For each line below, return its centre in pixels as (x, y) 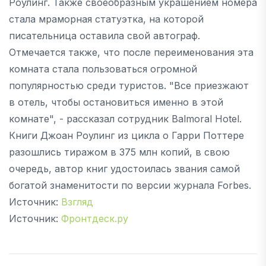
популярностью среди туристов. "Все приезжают (129, 85)
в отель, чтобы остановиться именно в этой (116, 102)
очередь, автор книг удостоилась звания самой (124, 168)
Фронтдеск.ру (95, 218)
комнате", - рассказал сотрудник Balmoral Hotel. (125, 118)
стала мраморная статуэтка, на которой (106, 19)
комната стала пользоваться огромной (103, 69)
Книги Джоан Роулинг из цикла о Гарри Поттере (126, 135)
